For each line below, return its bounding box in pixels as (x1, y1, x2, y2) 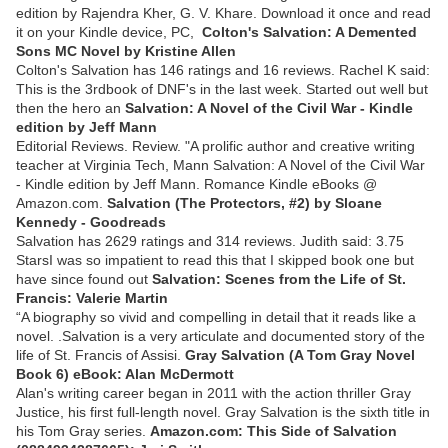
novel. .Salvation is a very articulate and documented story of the (16, 327, 425, 344)
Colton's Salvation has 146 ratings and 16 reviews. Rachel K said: (16, 61, 430, 78)
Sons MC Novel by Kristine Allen (16, 42, 236, 59)
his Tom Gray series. (16, 422, 150, 439)
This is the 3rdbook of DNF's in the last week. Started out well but (16, 80, 428, 97)
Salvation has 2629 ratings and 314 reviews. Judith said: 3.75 (16, 232, 404, 249)
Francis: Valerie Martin (16, 289, 168, 306)
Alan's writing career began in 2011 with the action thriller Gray (16, 384, 411, 401)
